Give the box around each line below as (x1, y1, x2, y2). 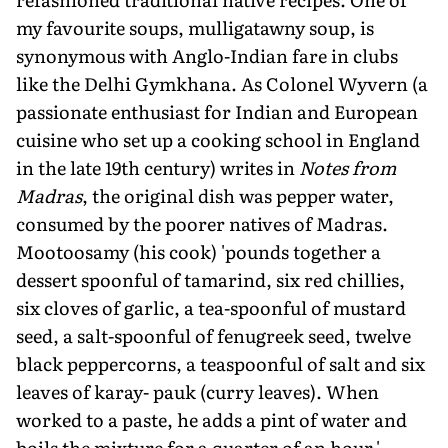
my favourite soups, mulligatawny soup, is (16, 13, 374, 41)
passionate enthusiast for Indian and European (16, 97, 418, 125)
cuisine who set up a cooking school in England (16, 125, 420, 153)
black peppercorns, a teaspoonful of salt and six (16, 349, 425, 377)
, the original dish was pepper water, (82, 181, 394, 209)
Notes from (299, 153, 396, 181)
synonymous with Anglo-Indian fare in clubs (16, 41, 398, 69)
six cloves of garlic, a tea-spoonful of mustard (16, 293, 406, 321)
